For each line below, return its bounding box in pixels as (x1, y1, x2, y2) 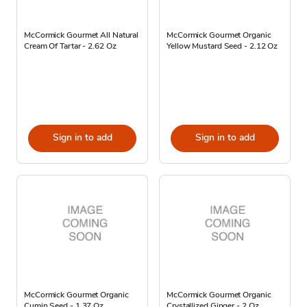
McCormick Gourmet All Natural (24, 29, 139, 40)
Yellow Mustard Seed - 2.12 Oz (167, 40, 278, 51)
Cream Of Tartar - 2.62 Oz (24, 40, 116, 51)
